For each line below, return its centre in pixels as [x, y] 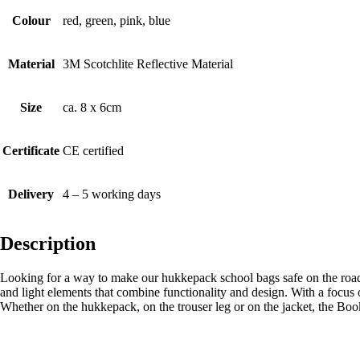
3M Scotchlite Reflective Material [148, 63]
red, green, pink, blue [117, 20]
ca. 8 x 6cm [92, 107]
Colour [31, 20]
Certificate [31, 150]
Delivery [31, 194]
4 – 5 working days [112, 194]
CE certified [93, 150]
